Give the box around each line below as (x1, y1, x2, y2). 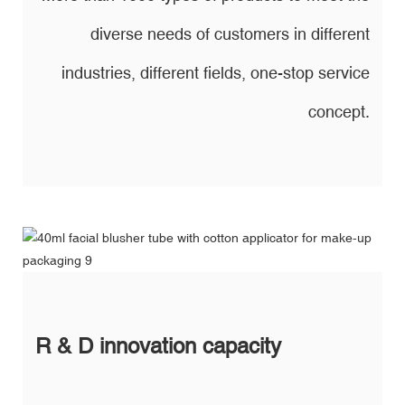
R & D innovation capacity (35, 333, 281, 358)
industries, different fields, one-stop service (61, 62, 370, 82)
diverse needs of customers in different (90, 24, 370, 43)
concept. (308, 101, 370, 121)
